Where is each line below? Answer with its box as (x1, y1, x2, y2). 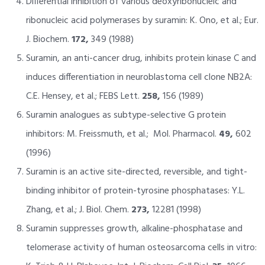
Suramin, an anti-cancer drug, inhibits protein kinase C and (25, 50, 256, 66)
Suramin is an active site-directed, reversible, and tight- (25, 164, 247, 180)
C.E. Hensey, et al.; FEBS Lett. (25, 88, 142, 104)
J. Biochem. (25, 31, 72, 47)
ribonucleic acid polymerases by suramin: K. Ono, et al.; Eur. (25, 12, 258, 28)
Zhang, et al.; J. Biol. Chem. (25, 202, 131, 218)
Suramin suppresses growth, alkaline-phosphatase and (25, 221, 243, 237)
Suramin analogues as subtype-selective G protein (25, 107, 226, 123)
